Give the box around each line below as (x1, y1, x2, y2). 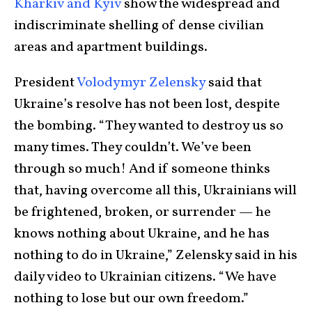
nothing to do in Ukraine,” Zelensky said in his (14, 246, 297, 266)
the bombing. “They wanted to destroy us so (14, 116, 283, 136)
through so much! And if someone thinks (14, 159, 270, 180)
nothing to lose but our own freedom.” (14, 289, 251, 309)
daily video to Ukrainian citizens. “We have (14, 267, 276, 288)
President (14, 73, 77, 93)
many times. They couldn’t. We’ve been (14, 138, 251, 158)
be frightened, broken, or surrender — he (14, 203, 271, 223)
